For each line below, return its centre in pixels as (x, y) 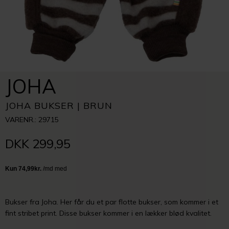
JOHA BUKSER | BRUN (59, 106)
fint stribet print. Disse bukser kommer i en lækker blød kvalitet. (108, 213)
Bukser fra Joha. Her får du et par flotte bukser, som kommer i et (112, 202)
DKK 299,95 (38, 144)
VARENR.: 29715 (32, 120)
